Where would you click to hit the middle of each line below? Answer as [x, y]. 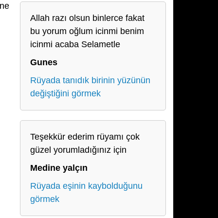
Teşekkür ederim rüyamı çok [85, 137]
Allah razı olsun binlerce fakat [87, 18]
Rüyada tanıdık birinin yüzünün [90, 80]
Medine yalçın [59, 168]
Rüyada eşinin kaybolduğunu [86, 186]
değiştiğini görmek [65, 93]
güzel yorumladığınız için [78, 150]
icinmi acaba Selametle [75, 44]
